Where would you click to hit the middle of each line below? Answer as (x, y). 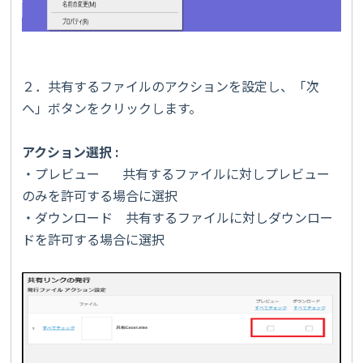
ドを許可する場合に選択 (93, 239)
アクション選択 (68, 151)
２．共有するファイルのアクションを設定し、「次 (171, 85)
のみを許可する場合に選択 (100, 195)
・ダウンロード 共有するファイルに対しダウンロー (177, 217)
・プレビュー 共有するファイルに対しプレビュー (176, 173)
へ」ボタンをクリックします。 (112, 107)
